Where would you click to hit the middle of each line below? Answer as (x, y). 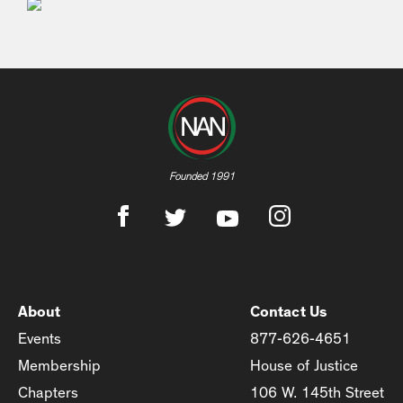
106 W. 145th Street (317, 392)
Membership (59, 365)
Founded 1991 (201, 176)
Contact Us (289, 311)
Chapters (48, 392)
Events (40, 338)
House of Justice (304, 365)
